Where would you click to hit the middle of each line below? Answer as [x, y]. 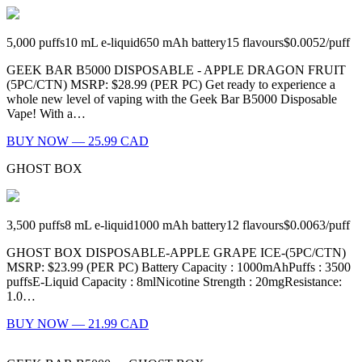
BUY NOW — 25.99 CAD [78, 141]
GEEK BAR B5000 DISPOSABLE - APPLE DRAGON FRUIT [176, 70]
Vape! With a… [46, 114]
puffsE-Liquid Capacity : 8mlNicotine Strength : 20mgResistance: [174, 282]
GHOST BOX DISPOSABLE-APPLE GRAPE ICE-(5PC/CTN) [176, 253]
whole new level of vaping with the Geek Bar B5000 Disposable [172, 99]
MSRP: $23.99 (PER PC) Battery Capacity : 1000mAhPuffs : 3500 [179, 267]
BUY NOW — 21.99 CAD [78, 324]
